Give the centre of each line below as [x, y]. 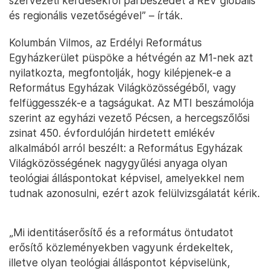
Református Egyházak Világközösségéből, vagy [123, 88]
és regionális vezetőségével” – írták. [96, 15]
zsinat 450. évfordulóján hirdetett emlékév [112, 133]
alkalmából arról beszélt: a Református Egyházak [126, 148]
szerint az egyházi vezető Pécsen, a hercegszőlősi [129, 118]
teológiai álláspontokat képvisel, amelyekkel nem [127, 178]
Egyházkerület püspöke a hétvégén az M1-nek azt [131, 58]
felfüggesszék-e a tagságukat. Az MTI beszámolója [131, 103]
